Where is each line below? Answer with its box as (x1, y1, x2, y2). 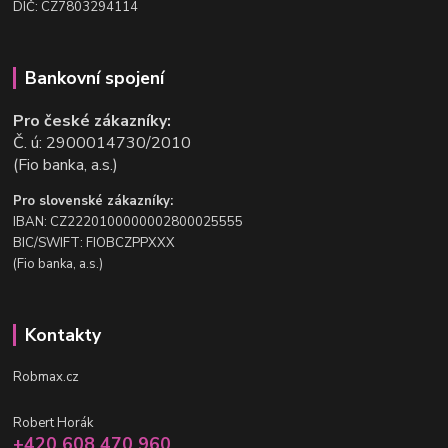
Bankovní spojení (24, 65, 164, 90)
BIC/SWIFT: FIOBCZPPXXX (13, 233, 176, 252)
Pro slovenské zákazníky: (13, 191, 174, 210)
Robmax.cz (13, 368, 80, 387)
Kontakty (24, 322, 101, 347)
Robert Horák (13, 413, 94, 432)
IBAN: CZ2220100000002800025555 (13, 212, 244, 231)
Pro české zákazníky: (13, 109, 172, 132)
